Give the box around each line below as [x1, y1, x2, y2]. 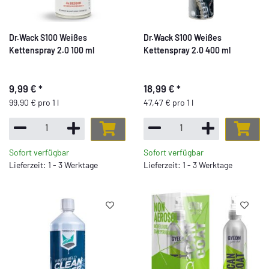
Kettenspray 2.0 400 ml [144, 45, 231, 56]
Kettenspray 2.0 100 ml [9, 45, 94, 56]
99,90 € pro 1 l [9, 97, 59, 107]
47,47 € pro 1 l [144, 97, 193, 107]
